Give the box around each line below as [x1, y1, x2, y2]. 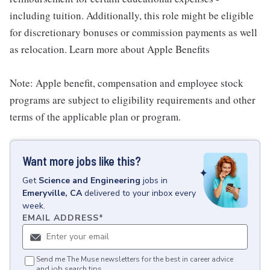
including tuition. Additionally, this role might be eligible [10, 8, 254, 22]
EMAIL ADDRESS [22, 212, 99, 224]
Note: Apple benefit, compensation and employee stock [10, 76, 243, 90]
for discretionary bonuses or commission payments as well [10, 25, 257, 39]
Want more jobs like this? [22, 154, 141, 168]
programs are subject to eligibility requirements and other [10, 93, 256, 107]
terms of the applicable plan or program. [10, 110, 181, 124]
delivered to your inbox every [84, 187, 196, 199]
